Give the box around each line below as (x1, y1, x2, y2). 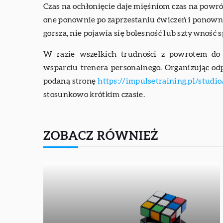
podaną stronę (43, 77, 98, 86)
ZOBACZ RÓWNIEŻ (43, 130, 158, 143)
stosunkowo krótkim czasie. (43, 91, 145, 99)
